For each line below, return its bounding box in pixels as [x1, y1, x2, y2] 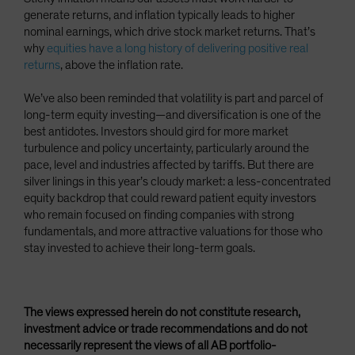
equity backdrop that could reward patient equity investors [24, 191, 316, 204]
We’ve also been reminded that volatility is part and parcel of [24, 91, 323, 105]
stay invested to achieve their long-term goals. [24, 241, 255, 254]
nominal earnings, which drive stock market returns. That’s [24, 25, 315, 38]
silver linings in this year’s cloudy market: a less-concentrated [24, 174, 330, 188]
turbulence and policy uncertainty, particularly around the [24, 141, 309, 155]
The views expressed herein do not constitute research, [24, 305, 300, 319]
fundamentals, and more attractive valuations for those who [24, 224, 323, 238]
